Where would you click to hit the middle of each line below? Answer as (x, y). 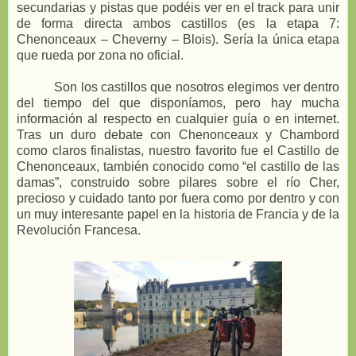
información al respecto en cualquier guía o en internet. (178, 118)
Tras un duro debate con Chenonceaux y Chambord (178, 134)
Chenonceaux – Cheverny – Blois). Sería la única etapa (178, 39)
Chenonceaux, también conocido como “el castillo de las (178, 166)
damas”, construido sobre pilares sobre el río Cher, (178, 182)
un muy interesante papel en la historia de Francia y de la (178, 214)
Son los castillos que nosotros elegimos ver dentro (197, 87)
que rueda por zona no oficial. (100, 55)
